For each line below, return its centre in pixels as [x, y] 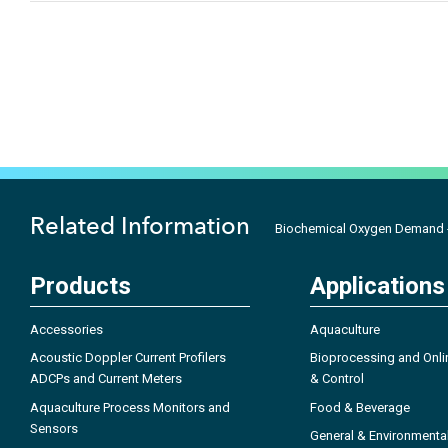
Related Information [140, 225]
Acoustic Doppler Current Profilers [128, 358]
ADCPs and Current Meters [106, 379]
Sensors [54, 428]
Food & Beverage [360, 407]
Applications [377, 285]
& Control [337, 379]
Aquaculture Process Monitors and [130, 407]
